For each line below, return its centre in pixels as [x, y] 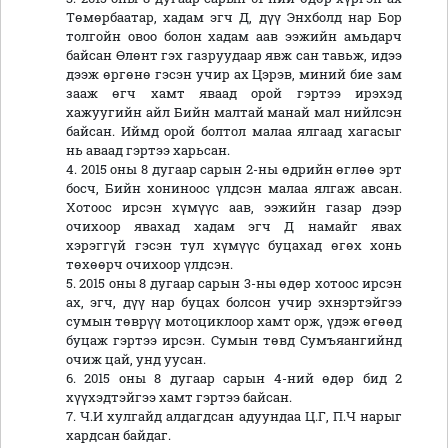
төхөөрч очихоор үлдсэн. [151, 264]
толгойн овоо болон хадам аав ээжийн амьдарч [234, 36]
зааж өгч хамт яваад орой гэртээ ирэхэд [234, 93]
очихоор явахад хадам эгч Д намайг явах [234, 226]
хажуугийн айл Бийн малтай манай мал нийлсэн [234, 112]
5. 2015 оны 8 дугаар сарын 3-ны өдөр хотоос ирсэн [234, 283]
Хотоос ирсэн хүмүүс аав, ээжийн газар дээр [234, 207]
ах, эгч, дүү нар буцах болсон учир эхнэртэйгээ [234, 302]
